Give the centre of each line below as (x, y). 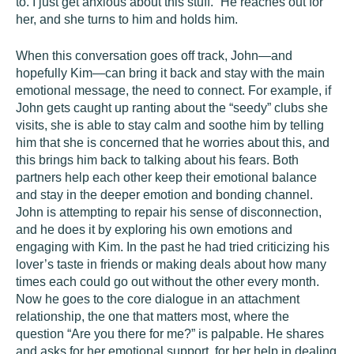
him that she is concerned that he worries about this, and (173, 143)
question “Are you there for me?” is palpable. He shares (170, 334)
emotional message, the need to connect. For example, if (173, 90)
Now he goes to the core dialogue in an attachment (158, 299)
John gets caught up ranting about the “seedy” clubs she (172, 108)
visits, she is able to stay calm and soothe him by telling (170, 125)
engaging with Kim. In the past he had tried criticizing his (173, 247)
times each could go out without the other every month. (168, 282)
